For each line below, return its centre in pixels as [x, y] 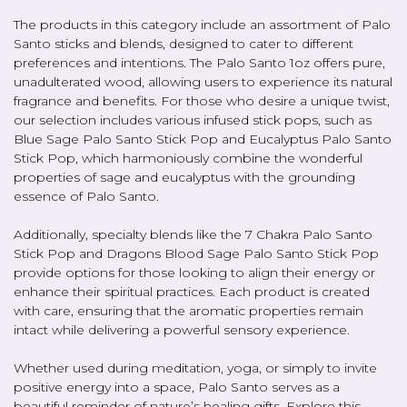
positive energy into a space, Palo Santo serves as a [177, 387]
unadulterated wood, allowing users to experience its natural [203, 81]
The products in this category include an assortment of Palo [202, 24]
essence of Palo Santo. [86, 196]
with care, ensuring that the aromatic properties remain [189, 310]
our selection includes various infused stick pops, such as [193, 119]
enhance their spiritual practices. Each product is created [192, 291]
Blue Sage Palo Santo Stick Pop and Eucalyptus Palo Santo [203, 139]
